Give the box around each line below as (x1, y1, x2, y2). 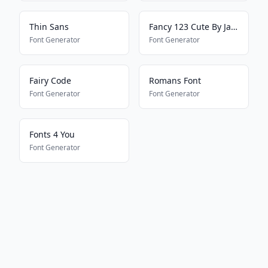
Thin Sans (29, 21, 69, 32)
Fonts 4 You (29, 129, 75, 140)
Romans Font (149, 75, 201, 86)
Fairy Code (29, 75, 71, 86)
